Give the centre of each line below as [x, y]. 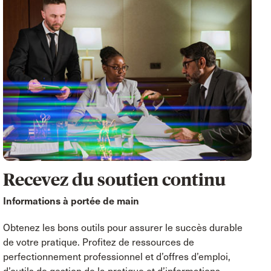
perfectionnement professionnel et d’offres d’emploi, [117, 256]
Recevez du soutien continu [115, 179]
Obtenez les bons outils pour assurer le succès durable [123, 227]
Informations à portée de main [71, 201]
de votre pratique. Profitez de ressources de [99, 242]
